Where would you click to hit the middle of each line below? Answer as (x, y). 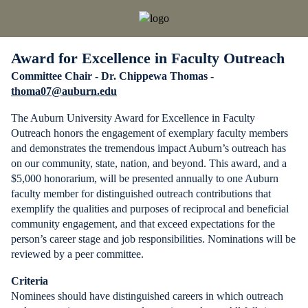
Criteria (30, 281)
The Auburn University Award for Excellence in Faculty (133, 118)
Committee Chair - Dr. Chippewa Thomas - (112, 76)
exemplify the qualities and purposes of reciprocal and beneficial (150, 209)
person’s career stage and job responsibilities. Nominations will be (153, 239)
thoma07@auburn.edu (64, 91)
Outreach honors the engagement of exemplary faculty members (150, 133)
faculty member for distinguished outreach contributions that (141, 194)
